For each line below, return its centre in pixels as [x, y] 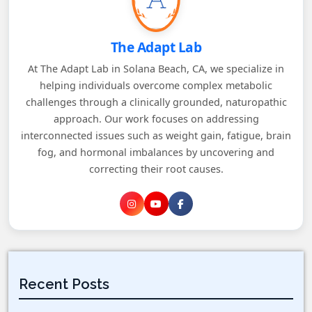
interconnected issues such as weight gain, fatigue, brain [156, 136]
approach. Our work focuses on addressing [156, 119]
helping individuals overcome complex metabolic [156, 86]
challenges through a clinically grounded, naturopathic [156, 102]
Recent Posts [64, 284]
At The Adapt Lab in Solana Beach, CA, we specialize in [156, 69]
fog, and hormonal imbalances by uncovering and [156, 153]
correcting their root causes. [156, 169]
